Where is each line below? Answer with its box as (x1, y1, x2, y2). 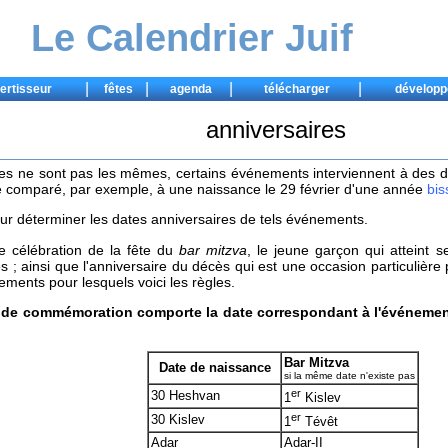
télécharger (264, 82, 330, 96)
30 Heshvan (151, 387, 221, 403)
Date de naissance (158, 359, 271, 375)
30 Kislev (151, 411, 206, 427)
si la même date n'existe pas (284, 369, 416, 381)
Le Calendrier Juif (31, 16, 353, 59)
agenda (169, 82, 212, 96)
